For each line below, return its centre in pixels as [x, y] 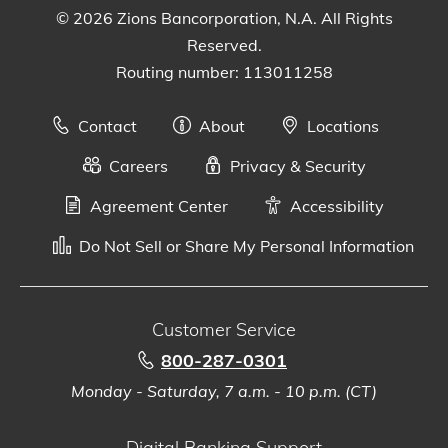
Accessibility [337, 205]
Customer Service [224, 329]
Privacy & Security [297, 165]
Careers [138, 165]
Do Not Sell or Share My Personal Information [246, 245]
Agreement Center [159, 205]
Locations [342, 125]
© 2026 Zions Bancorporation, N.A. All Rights [224, 17]
